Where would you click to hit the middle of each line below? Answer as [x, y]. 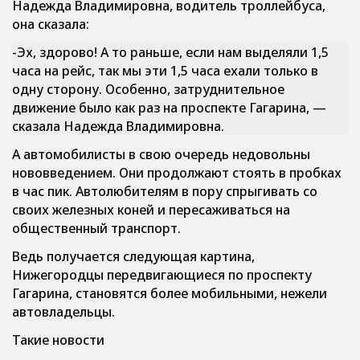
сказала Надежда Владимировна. [118, 126]
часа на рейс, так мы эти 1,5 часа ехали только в [165, 71]
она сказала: [51, 24]
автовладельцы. [63, 312]
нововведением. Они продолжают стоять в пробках [177, 173]
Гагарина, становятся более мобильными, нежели [170, 293]
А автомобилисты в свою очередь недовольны [161, 154]
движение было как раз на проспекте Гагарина [159, 108]
